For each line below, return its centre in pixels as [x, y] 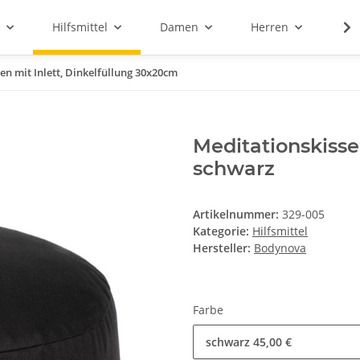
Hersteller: [222, 248]
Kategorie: [223, 231]
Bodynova [280, 248]
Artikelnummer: [237, 215]
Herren [269, 27]
